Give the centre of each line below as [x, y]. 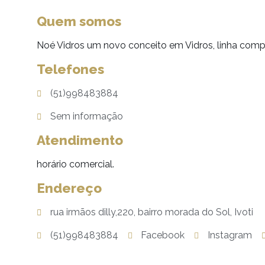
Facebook [163, 235]
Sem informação [86, 116]
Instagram [230, 235]
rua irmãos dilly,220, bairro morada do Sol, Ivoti [151, 212]
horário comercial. [75, 164]
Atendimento [80, 140]
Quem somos [79, 21]
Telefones [70, 69]
